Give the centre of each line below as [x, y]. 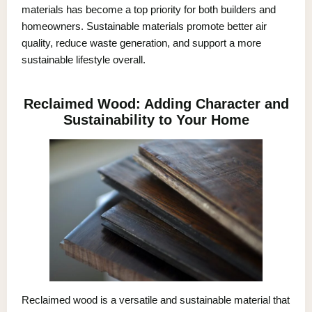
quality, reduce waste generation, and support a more [141, 42]
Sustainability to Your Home [156, 119]
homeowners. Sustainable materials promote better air [144, 26]
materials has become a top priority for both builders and [149, 9]
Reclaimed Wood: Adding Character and [156, 103]
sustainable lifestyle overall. [84, 59]
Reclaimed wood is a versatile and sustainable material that [156, 299]
